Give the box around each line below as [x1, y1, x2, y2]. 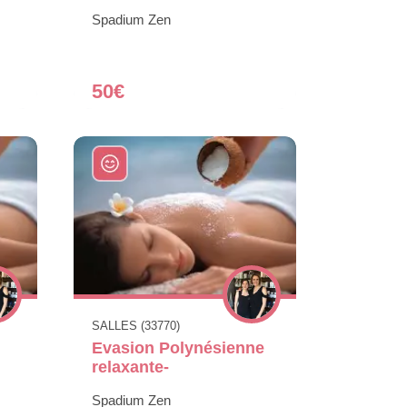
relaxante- [92, 357, 169, 376]
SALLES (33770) [92, 318, 180, 333]
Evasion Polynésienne [92, 338, 264, 357]
